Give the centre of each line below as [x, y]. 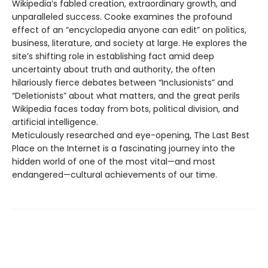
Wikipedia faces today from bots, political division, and [125, 109]
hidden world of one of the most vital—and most [114, 162]
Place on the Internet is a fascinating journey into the [124, 149]
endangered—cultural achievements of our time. [115, 175]
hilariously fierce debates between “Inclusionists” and [123, 83]
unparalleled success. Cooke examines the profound [122, 17]
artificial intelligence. [55, 122]
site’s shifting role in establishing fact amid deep [113, 57]
